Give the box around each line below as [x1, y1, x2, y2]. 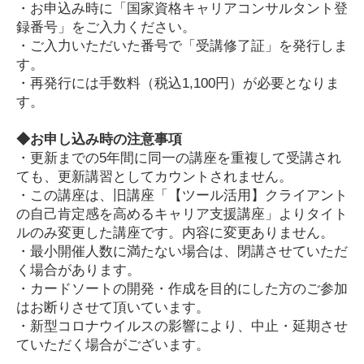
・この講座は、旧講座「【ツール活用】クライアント [16, 188, 348, 204]
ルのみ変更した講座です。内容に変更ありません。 [16, 225, 334, 241]
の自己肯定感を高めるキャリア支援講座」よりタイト [16, 206, 348, 223]
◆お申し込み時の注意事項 [16, 132, 182, 148]
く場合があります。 [16, 262, 141, 279]
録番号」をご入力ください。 [16, 19, 196, 36]
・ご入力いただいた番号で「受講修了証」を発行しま [16, 38, 348, 54]
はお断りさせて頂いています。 [16, 300, 210, 316]
